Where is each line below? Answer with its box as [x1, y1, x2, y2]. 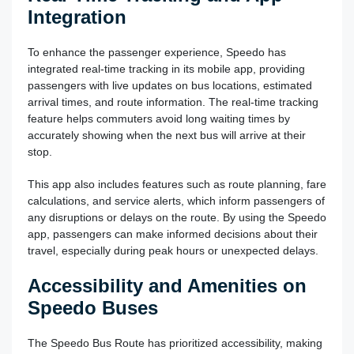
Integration [28, 6, 126, 28]
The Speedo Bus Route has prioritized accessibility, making [28, 336, 322, 349]
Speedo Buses [28, 296, 158, 318]
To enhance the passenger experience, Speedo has [28, 45, 286, 58]
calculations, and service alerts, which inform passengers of [28, 194, 325, 207]
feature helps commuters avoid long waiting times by [28, 111, 290, 125]
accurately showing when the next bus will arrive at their [28, 128, 306, 141]
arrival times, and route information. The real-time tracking [28, 95, 318, 108]
